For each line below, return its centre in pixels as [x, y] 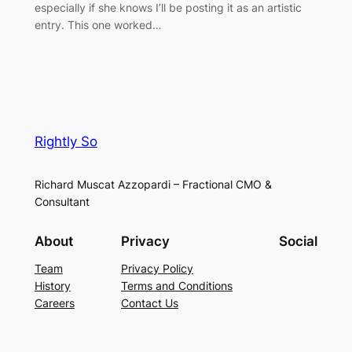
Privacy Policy [157, 268]
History [52, 285]
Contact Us [150, 302]
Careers [54, 302]
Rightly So [66, 142]
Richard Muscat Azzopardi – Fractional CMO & [153, 185]
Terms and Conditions [177, 285]
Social [299, 241]
